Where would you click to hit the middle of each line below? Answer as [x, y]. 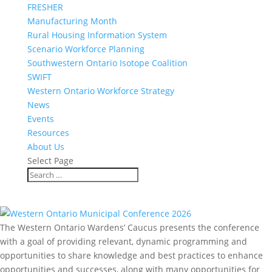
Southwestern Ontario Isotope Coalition [107, 63]
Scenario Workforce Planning [86, 49]
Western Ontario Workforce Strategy [100, 91]
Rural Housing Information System [97, 35]
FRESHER [45, 7]
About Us [46, 147]
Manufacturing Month [72, 21]
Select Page [50, 161]
